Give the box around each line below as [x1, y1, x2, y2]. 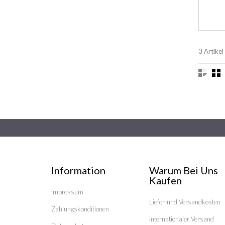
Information [51, 164, 105, 177]
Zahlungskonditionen [51, 205, 109, 213]
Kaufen [149, 174, 182, 187]
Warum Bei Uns [149, 164, 218, 177]
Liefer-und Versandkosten [149, 198, 220, 206]
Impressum [51, 188, 83, 196]
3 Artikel [198, 47, 223, 56]
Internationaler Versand [149, 215, 214, 223]
